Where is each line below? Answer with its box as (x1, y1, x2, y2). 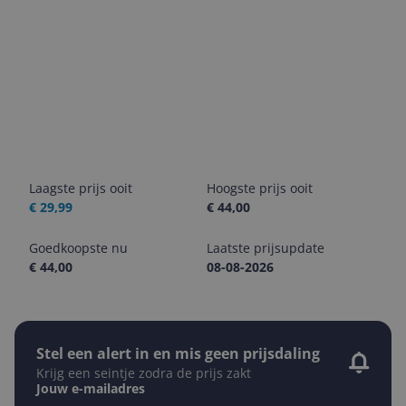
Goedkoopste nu (29, 239, 128, 256)
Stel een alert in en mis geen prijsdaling (36, 343, 320, 363)
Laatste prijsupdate (207, 239, 324, 256)
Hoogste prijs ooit (207, 179, 313, 197)
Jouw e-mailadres (36, 380, 145, 397)
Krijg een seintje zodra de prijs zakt (36, 364, 251, 382)
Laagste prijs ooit (29, 179, 132, 197)
